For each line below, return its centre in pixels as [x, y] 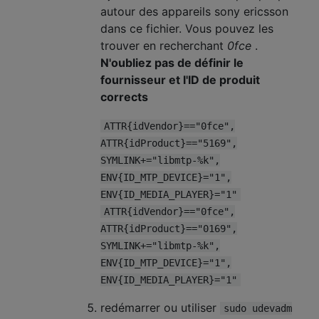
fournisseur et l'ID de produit [180, 79]
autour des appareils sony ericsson [194, 11]
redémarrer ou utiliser [160, 307]
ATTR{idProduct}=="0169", [169, 228]
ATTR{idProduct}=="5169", [169, 143]
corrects [124, 96]
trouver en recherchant [164, 45]
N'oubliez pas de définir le [172, 62]
